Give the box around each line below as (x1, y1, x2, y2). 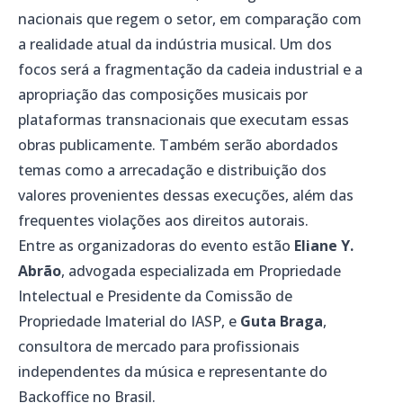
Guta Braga (240, 311, 323, 332)
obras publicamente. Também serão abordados (18, 135, 338, 156)
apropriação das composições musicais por (18, 85, 308, 105)
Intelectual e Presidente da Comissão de (18, 286, 292, 307)
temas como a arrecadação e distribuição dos (18, 160, 327, 181)
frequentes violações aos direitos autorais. (18, 210, 309, 231)
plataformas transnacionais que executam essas (18, 110, 349, 130)
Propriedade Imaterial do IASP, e (18, 311, 240, 332)
